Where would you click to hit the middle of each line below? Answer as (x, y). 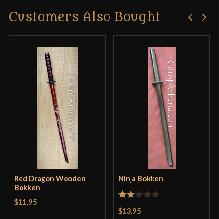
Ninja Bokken (141, 178)
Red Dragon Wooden (50, 178)
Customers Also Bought (85, 17)
